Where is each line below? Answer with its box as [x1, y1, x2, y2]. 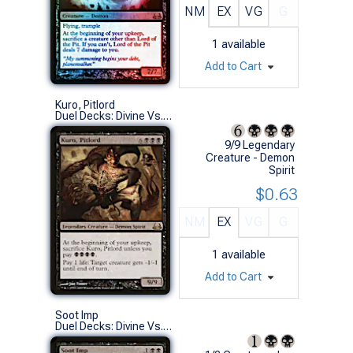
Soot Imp [55, 308, 98, 321]
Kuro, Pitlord [55, 98, 115, 111]
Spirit [269, 163, 295, 176]
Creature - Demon [206, 150, 295, 164]
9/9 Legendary [225, 138, 295, 151]
